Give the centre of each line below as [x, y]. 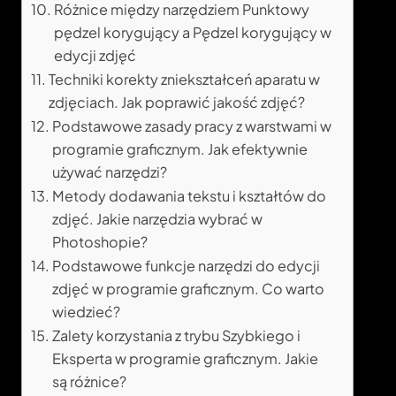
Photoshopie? [100, 242]
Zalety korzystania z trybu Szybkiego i [177, 336]
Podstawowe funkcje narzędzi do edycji [187, 266]
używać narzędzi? [110, 172]
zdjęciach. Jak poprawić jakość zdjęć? [177, 103]
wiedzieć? [87, 312]
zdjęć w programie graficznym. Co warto [189, 289]
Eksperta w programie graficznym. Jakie [186, 359]
